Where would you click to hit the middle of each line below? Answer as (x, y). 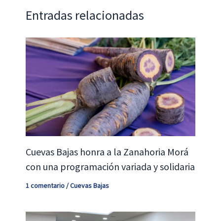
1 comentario (45, 186)
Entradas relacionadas (85, 15)
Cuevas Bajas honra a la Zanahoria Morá (107, 152)
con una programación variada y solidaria (110, 167)
